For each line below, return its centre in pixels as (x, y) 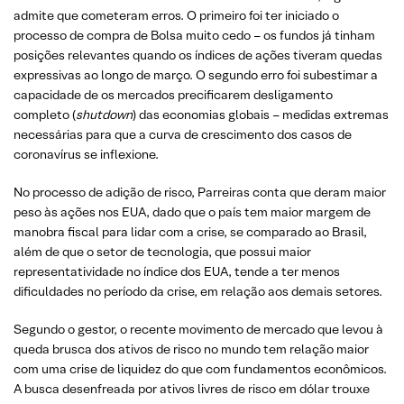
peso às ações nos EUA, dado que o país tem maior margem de (192, 212)
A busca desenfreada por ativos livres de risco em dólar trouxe (192, 389)
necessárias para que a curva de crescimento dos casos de (183, 134)
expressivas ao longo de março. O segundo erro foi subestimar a (196, 75)
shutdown (104, 115)
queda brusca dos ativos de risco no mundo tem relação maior (191, 349)
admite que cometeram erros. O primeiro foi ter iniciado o (176, 15)
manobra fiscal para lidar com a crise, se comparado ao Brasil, (190, 232)
